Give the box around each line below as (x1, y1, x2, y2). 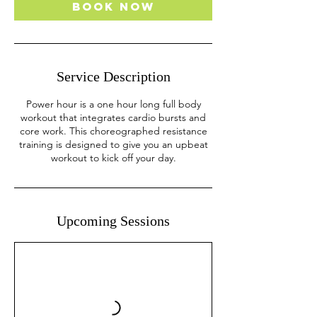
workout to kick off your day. (50, 151, 176, 164)
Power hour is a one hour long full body (25, 98, 201, 110)
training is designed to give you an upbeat (18, 138, 208, 151)
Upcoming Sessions (57, 213, 170, 229)
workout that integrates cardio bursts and (21, 111, 206, 124)
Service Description (56, 69, 171, 84)
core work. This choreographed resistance (19, 125, 207, 137)
